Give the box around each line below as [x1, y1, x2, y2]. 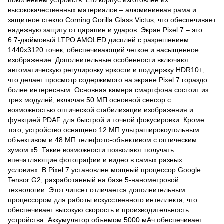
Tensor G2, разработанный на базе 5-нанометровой [8, 176, 179, 184]
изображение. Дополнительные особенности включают [8, 56, 189, 64]
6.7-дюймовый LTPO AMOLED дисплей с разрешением [8, 36, 189, 44]
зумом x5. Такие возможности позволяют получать [8, 146, 174, 154]
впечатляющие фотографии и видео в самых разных [8, 156, 182, 164]
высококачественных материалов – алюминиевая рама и [8, 6, 196, 14]
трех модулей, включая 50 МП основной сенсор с [8, 96, 171, 104]
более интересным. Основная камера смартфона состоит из [8, 86, 208, 94]
